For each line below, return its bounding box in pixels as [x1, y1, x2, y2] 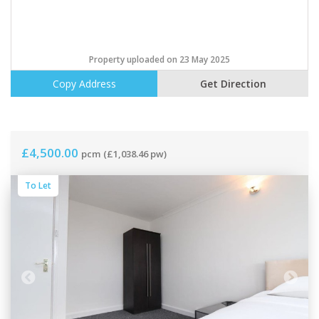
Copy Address [52, 77, 116, 91]
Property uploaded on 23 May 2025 [89, 53, 230, 66]
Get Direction [199, 77, 266, 91]
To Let [25, 179, 51, 192]
